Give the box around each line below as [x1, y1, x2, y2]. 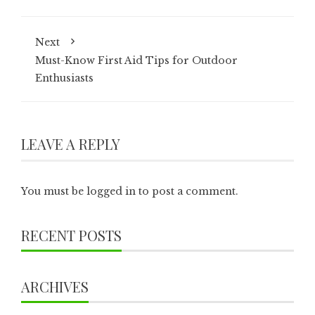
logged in [86, 185, 136, 198]
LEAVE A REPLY [21, 134, 120, 153]
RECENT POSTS [21, 226, 122, 245]
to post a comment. [136, 185, 238, 198]
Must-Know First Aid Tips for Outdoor [35, 54, 238, 67]
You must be [21, 185, 86, 198]
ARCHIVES [21, 277, 89, 296]
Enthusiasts [35, 72, 94, 84]
